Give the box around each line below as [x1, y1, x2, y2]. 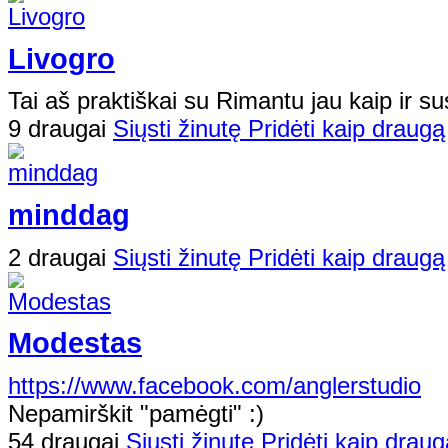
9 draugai [8, 115, 113, 143]
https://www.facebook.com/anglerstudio [8, 372, 421, 399]
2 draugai [8, 243, 113, 271]
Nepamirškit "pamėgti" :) [8, 400, 264, 427]
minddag [8, 198, 130, 231]
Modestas [8, 327, 142, 360]
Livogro [8, 42, 115, 75]
